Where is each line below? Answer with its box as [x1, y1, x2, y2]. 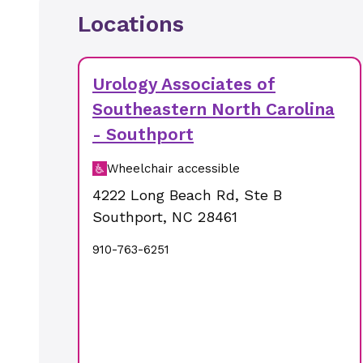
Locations [78, 11, 184, 37]
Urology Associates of [92, 74, 275, 94]
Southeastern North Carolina [92, 99, 335, 119]
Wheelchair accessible [107, 161, 240, 176]
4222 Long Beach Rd [92, 186, 235, 203]
